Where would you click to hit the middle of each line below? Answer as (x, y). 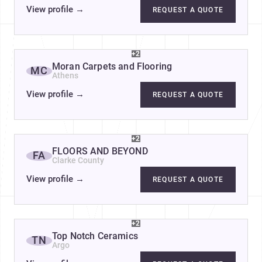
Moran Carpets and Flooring (112, 67)
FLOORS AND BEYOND (100, 151)
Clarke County (78, 161)
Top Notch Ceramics (95, 236)
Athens (65, 76)
